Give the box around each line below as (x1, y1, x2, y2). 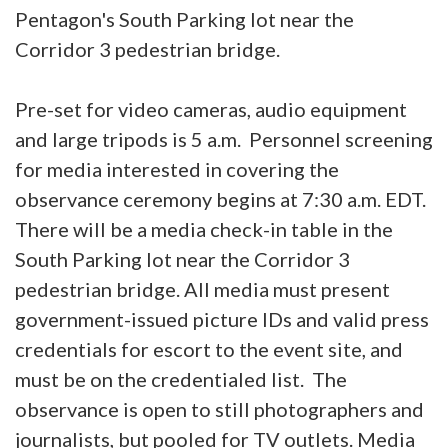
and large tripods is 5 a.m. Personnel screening (15, 126, 433, 151)
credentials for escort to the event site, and (15, 336, 403, 361)
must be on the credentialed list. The (15, 366, 347, 391)
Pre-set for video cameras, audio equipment (15, 96, 407, 121)
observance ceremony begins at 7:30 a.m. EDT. (15, 186, 430, 211)
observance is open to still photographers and (15, 396, 424, 421)
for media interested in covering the (15, 156, 339, 181)
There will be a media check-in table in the (15, 216, 393, 241)
